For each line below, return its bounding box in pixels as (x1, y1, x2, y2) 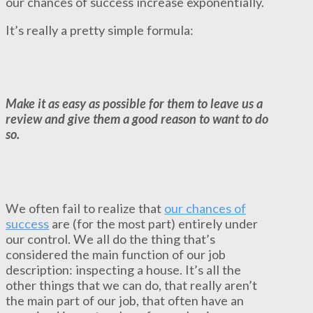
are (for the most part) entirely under (49, 215, 258, 231)
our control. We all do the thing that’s (6, 231, 215, 247)
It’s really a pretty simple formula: (6, 22, 194, 38)
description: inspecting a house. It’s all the (6, 261, 241, 277)
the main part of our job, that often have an (6, 292, 244, 308)
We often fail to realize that (6, 200, 164, 216)
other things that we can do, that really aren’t (6, 277, 257, 293)
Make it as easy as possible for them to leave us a (6, 96, 263, 112)
